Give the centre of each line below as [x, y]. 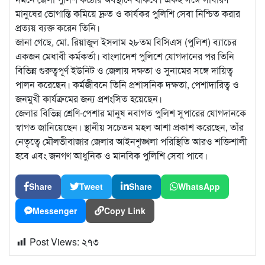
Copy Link [125, 210]
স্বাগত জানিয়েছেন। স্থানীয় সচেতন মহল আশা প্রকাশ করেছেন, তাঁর [130, 127]
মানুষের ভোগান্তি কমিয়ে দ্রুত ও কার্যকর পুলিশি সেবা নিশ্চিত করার [128, 13]
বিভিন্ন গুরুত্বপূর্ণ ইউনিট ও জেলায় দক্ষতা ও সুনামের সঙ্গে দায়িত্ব [124, 70]
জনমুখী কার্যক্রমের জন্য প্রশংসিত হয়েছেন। [89, 98]
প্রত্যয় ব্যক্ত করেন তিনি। [58, 27]
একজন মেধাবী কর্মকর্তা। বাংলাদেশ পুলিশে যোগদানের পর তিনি [125, 56]
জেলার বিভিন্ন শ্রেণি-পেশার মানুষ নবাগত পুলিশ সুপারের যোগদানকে [131, 112]
